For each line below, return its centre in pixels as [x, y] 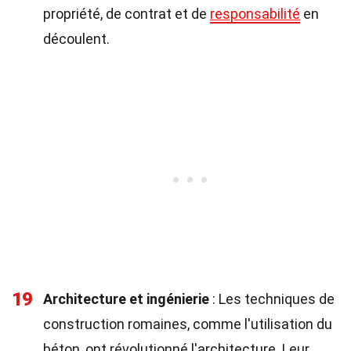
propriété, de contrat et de [127, 14]
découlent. [76, 39]
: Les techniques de [272, 299]
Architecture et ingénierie [126, 299]
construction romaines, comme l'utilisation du [188, 324]
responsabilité [255, 14]
